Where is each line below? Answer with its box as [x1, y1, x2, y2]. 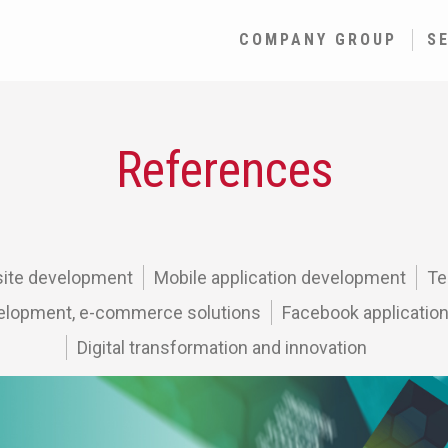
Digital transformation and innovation [77, 337, 367, 358]
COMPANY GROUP [239, 30, 397, 49]
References [115, 141, 333, 199]
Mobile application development [154, 267, 406, 288]
